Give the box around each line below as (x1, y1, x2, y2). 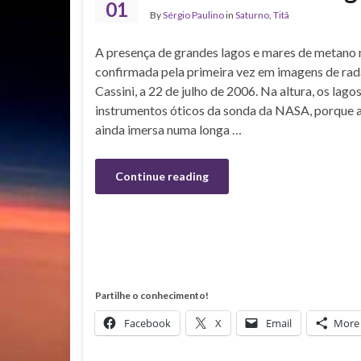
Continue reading (115, 169, 209, 183)
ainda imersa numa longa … (95, 122, 242, 137)
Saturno (235, 9, 269, 21)
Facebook (124, 316, 171, 330)
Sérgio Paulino (163, 9, 224, 21)
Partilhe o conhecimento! (95, 289, 209, 301)
